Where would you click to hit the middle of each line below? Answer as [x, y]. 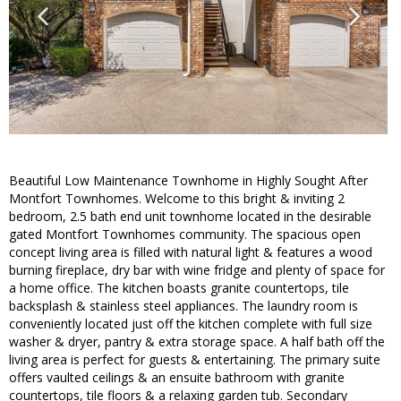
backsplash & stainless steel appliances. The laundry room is [183, 306]
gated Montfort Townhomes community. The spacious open [185, 235]
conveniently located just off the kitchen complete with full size [191, 324]
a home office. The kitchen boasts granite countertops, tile [179, 288]
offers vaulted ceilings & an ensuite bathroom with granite [177, 378]
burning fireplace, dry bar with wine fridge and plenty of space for [197, 270]
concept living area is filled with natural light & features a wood [191, 252]
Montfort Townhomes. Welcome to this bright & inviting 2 [177, 199]
